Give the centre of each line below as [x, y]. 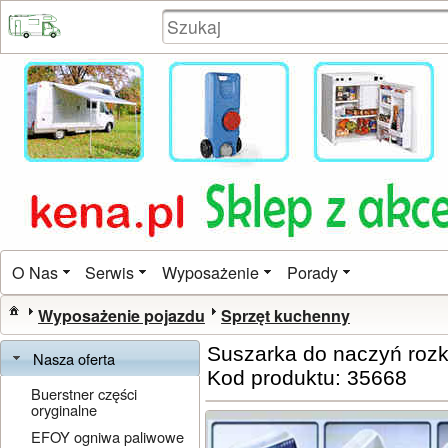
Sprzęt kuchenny [285, 315]
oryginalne [64, 409]
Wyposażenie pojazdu [121, 315]
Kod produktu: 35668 [307, 377]
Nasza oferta [74, 358]
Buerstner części [84, 393]
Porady [312, 272]
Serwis [110, 272]
